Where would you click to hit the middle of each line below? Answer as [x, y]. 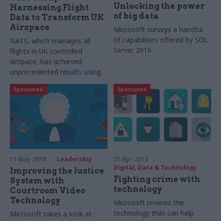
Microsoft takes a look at [51, 214]
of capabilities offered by [154, 39]
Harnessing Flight [49, 7]
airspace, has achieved [46, 61]
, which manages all [59, 40]
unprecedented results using [55, 72]
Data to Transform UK [57, 17]
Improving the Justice [57, 171]
